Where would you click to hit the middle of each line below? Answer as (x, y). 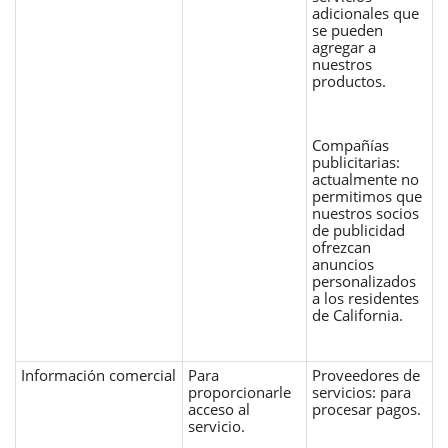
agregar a (344, 46)
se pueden (347, 29)
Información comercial (98, 374)
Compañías (350, 144)
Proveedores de (366, 374)
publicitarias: (356, 161)
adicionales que (365, 12)
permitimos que (367, 195)
